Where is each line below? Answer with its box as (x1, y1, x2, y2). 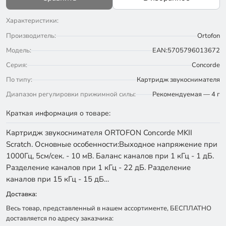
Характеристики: (6, 16, 59, 25)
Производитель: (6, 31, 56, 40)
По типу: (6, 75, 32, 84)
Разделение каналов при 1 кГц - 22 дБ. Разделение (6, 162, 191, 173)
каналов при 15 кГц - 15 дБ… (6, 174, 109, 184)
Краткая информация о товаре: (6, 108, 110, 118)
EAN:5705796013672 (152, 46, 220, 55)
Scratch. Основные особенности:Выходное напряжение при (6, 139, 217, 149)
